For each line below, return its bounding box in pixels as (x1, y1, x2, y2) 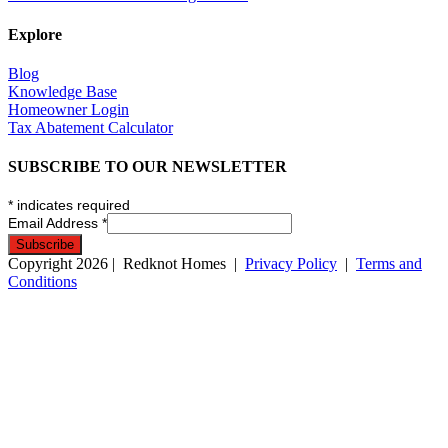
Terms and (356, 255, 422, 273)
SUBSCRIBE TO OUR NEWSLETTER (8, 158, 287, 176)
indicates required (13, 197, 130, 214)
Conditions (8, 273, 77, 291)
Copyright (8, 255, 76, 273)
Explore (8, 25, 62, 43)
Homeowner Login (8, 100, 129, 118)
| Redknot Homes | (108, 255, 245, 273)
